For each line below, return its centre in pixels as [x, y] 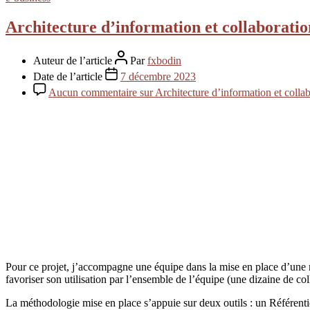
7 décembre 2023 [158, 76]
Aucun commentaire [93, 92]
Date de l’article [69, 76]
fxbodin [164, 60]
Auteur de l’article [74, 60]
